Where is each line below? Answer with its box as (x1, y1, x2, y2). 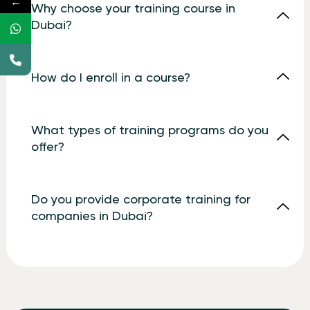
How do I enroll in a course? (30, 72, 190, 85)
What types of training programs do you (30, 125, 268, 138)
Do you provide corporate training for (30, 194, 250, 207)
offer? (30, 141, 64, 154)
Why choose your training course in (30, 3, 235, 16)
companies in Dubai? (30, 210, 153, 224)
